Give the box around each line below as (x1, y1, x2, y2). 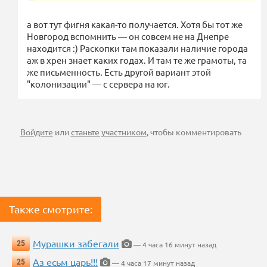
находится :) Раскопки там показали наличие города (27, 42, 248, 54)
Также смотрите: (9, 203, 92, 216)
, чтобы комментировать (146, 126, 241, 138)
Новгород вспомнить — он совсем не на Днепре (27, 30, 229, 42)
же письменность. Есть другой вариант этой (27, 66, 211, 78)
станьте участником (70, 126, 147, 138)
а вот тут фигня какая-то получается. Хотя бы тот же (27, 18, 243, 30)
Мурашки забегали (33, 237, 119, 250)
